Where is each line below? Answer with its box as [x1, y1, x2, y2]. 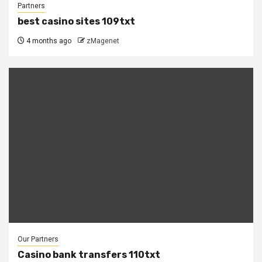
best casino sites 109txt [18, 16, 135, 27]
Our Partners [18, 235, 58, 244]
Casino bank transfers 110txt [18, 249, 160, 261]
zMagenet [87, 37, 119, 46]
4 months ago [25, 37, 71, 46]
